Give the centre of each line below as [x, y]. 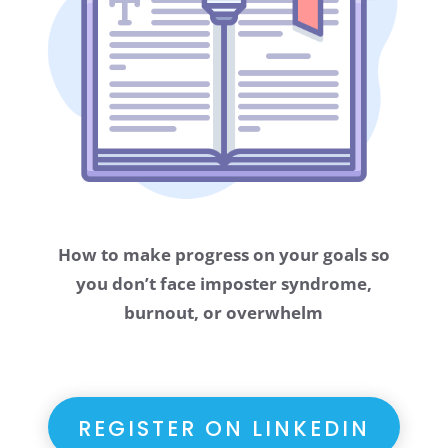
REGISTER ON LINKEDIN [223, 429]
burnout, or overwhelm [224, 313]
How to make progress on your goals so [223, 255]
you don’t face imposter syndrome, [223, 284]
